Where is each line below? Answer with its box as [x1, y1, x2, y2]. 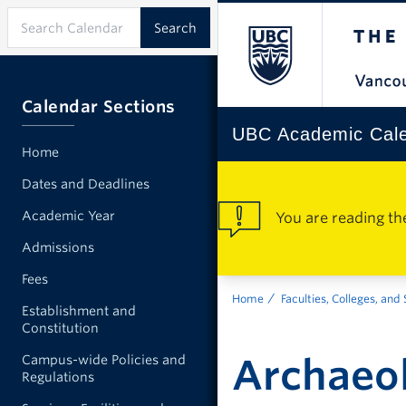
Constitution [22, 321, 99, 335]
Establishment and [22, 304, 136, 318]
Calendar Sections [22, 97, 176, 116]
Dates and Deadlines [22, 177, 150, 191]
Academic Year [22, 208, 115, 223]
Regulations [22, 370, 94, 384]
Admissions [22, 240, 94, 255]
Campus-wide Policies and [22, 353, 186, 367]
